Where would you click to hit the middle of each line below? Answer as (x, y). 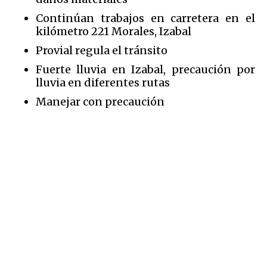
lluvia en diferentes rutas (104, 83)
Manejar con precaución (100, 102)
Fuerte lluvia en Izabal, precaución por (145, 70)
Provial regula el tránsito (103, 51)
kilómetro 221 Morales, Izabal (115, 32)
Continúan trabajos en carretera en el (145, 18)
